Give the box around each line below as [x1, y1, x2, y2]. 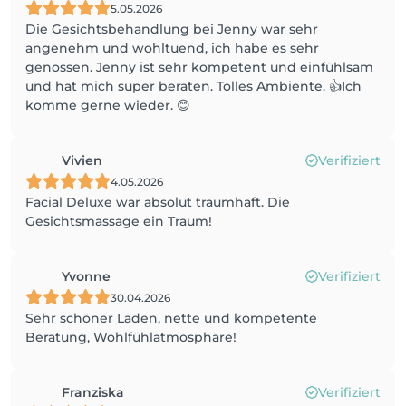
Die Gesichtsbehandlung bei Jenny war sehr [25, 21, 318, 37]
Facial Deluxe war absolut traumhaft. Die [25, 194, 290, 210]
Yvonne [62, 268, 111, 285]
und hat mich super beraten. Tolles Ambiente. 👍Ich [25, 78, 362, 94]
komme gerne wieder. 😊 [25, 97, 190, 113]
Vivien [62, 152, 102, 169]
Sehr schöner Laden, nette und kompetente [25, 310, 317, 326]
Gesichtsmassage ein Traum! [25, 213, 212, 229]
